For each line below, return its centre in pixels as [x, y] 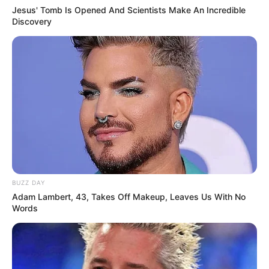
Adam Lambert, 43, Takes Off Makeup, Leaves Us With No [129, 197]
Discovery [32, 22]
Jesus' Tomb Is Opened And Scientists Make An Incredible [129, 10]
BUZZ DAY [29, 183]
